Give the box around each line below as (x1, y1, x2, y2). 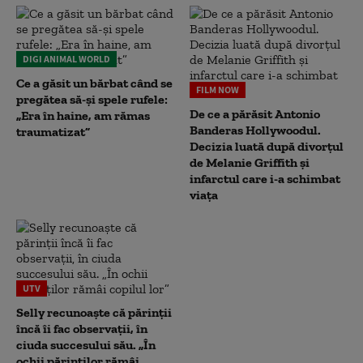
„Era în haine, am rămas (16, 107, 150, 123)
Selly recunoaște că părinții (16, 304, 172, 320)
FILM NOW (196, 83, 239, 96)
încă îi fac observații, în (16, 320, 147, 336)
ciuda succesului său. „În (16, 336, 156, 352)
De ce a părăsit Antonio (190, 105, 320, 122)
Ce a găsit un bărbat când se (16, 75, 173, 91)
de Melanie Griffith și (190, 154, 310, 170)
